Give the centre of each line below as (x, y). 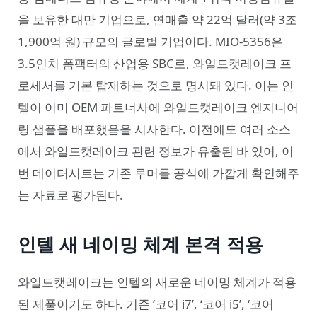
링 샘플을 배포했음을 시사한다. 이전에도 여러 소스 (154, 129)
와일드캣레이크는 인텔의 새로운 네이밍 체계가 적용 (157, 282)
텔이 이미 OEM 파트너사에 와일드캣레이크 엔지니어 (158, 108)
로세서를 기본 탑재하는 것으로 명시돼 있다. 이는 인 (156, 86)
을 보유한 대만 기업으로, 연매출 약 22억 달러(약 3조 (157, 20)
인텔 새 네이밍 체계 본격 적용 (140, 244)
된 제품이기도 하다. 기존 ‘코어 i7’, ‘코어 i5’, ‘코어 (146, 304)
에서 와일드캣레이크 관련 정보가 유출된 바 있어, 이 (156, 151)
